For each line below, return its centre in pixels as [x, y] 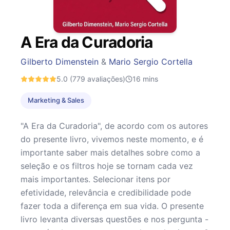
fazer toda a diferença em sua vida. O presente [112, 206]
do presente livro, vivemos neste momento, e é [112, 139]
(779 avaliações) [97, 79]
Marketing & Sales [56, 100]
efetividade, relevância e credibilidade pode [106, 192]
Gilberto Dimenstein [60, 61]
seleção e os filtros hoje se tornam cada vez [107, 166]
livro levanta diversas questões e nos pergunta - [114, 219]
